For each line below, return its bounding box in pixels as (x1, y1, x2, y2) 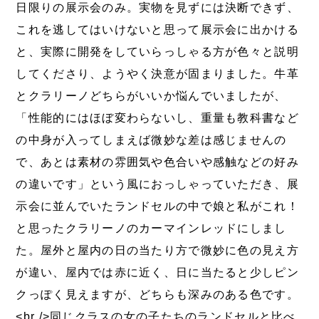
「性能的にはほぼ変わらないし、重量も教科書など (16, 112, 299, 125)
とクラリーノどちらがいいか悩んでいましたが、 (16, 90, 287, 103)
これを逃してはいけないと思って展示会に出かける (16, 23, 299, 36)
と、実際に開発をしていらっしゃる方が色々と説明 (16, 46, 299, 58)
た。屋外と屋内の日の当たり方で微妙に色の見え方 (16, 244, 299, 257)
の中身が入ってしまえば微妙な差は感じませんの (16, 134, 287, 147)
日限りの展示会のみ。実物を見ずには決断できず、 (16, 1, 299, 14)
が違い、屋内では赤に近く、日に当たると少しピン (16, 266, 299, 279)
